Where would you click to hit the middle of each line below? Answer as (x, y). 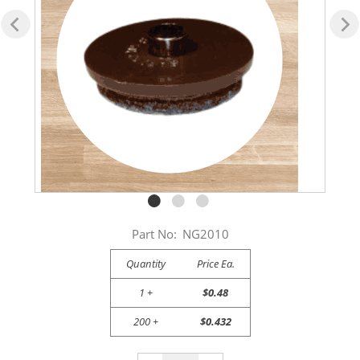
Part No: (154, 233)
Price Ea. (215, 263)
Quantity (146, 263)
